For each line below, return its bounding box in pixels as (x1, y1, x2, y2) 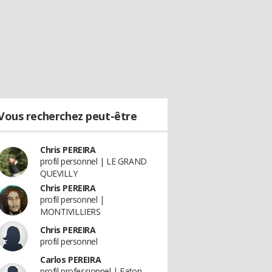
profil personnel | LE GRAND (40, 155, 147, 167)
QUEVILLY (40, 168, 78, 179)
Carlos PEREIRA (40, 254, 101, 265)
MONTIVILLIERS (40, 206, 101, 217)
